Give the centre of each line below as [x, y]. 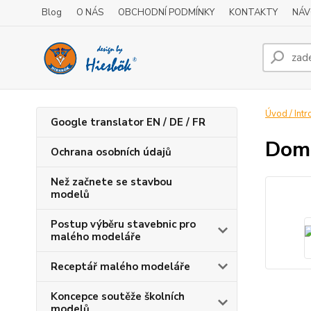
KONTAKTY [253, 12]
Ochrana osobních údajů [111, 152]
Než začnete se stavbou [111, 182]
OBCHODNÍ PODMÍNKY [166, 12]
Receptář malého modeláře [120, 267]
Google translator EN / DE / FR [128, 122]
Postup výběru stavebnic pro [123, 224]
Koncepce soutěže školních [118, 296]
